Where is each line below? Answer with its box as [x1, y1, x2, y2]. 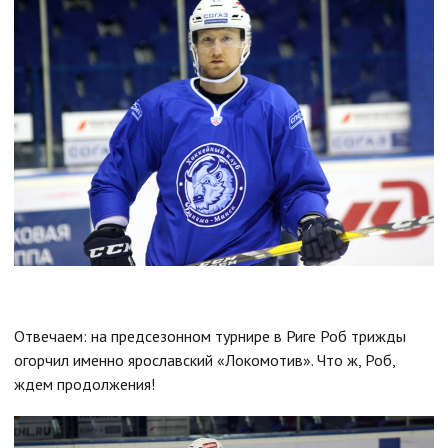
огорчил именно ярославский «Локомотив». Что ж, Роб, [14, 349, 395, 370]
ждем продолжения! [14, 373, 155, 394]
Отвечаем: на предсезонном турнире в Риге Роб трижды [14, 325, 406, 346]
